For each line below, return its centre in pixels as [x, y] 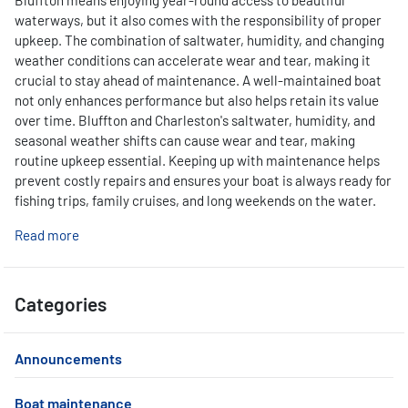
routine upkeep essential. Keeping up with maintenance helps [197, 160]
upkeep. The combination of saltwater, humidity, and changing [199, 40]
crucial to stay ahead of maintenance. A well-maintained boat [198, 80]
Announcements [68, 358]
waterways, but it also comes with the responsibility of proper [198, 20]
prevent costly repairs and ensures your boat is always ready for [203, 180]
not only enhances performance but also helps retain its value [197, 100]
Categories [61, 304]
